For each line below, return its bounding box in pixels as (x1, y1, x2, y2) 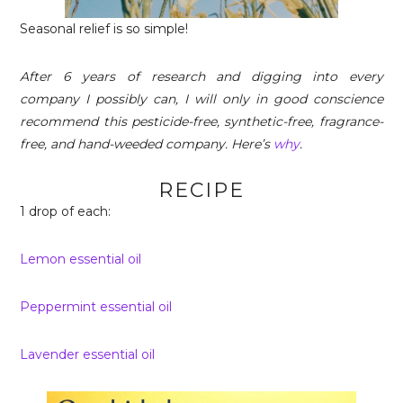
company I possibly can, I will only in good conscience (20, 91, 383, 107)
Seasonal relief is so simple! (20, 21, 189, 37)
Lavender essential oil (20, 346, 156, 363)
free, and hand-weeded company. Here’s (20, 136, 274, 152)
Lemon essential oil (20, 251, 142, 267)
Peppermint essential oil (20, 299, 173, 315)
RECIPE (158, 178, 245, 202)
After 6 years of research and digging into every (20, 68, 383, 85)
